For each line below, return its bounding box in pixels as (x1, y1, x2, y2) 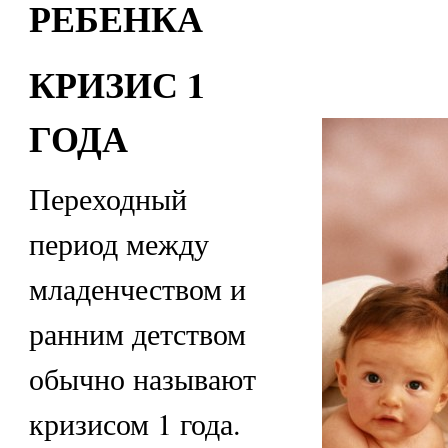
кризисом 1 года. (28, 403, 241, 444)
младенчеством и (28, 268, 246, 309)
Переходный (28, 178, 187, 219)
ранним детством (28, 313, 246, 354)
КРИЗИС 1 (28, 57, 205, 110)
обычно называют (28, 358, 256, 399)
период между (28, 223, 209, 264)
